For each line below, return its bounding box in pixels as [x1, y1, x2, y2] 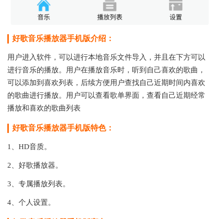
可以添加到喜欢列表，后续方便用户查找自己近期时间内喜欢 [7, 79, 205, 87]
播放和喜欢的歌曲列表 [7, 104, 81, 112]
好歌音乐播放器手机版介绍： [12, 34, 114, 43]
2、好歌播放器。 [7, 161, 63, 169]
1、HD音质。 [7, 143, 51, 151]
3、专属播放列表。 [7, 180, 70, 188]
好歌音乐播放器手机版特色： [12, 124, 114, 132]
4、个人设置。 [7, 198, 55, 206]
